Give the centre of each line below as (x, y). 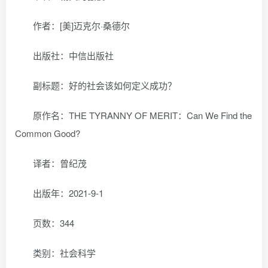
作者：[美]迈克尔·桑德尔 (81, 25)
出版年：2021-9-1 (68, 193)
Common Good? (48, 133)
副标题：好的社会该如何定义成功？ (105, 85)
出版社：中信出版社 (73, 55)
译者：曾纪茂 (60, 163)
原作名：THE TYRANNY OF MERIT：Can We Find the (142, 115)
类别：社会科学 (64, 252)
